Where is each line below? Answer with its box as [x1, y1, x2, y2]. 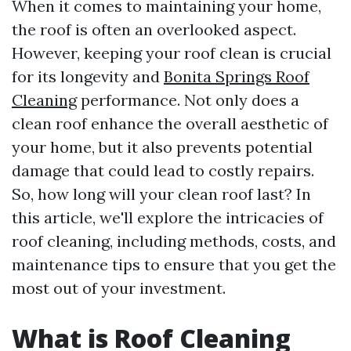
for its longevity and [12, 67, 164, 86]
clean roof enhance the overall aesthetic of [12, 114, 328, 133]
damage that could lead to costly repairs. [12, 161, 314, 180]
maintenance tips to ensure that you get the [12, 255, 336, 274]
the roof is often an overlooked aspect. [12, 20, 296, 39]
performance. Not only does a [77, 90, 299, 110]
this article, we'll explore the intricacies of [12, 208, 324, 227]
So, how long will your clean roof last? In [12, 184, 311, 204]
